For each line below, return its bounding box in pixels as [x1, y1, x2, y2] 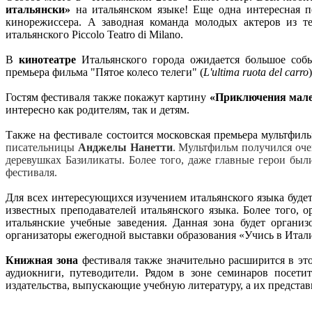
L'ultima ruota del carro [203, 65, 309, 78]
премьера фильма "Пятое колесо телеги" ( [6, 65, 203, 78]
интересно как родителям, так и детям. [6, 103, 189, 116]
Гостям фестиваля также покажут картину [6, 91, 210, 103]
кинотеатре [19, 53, 81, 65]
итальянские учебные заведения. [6, 216, 173, 228]
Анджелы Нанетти [77, 141, 173, 153]
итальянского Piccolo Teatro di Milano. [6, 28, 183, 40]
